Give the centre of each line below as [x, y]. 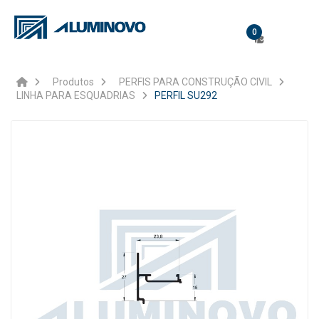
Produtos [73, 82]
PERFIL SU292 [186, 95]
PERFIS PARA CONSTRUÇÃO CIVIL [195, 82]
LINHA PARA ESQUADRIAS [76, 95]
